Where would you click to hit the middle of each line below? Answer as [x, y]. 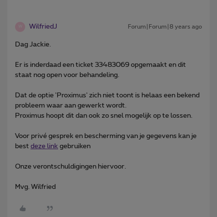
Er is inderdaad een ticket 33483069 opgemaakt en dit [101, 65]
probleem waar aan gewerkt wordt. [71, 105]
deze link [44, 146]
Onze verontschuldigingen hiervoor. [70, 166]
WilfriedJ [43, 26]
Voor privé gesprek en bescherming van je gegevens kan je [106, 136]
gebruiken [74, 146]
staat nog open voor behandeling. [67, 75]
